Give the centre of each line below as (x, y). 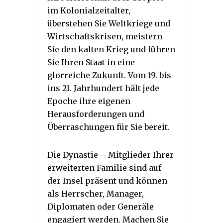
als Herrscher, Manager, (96, 194)
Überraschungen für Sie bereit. (109, 127)
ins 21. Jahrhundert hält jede (103, 88)
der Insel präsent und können (107, 181)
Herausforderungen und (96, 114)
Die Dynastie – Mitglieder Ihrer (111, 155)
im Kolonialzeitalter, (89, 11)
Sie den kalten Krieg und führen (111, 50)
